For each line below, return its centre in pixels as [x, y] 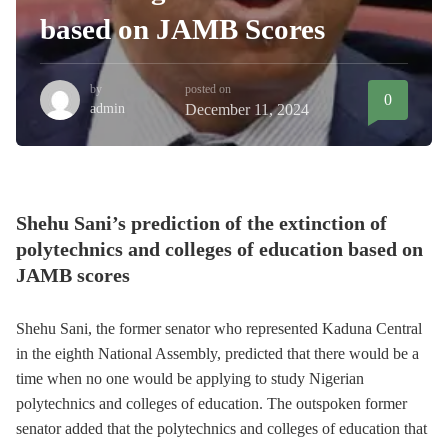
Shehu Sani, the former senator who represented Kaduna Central [219, 328]
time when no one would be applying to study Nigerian [190, 378]
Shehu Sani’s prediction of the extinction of [201, 223]
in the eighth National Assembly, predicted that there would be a [217, 353]
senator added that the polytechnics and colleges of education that [221, 428]
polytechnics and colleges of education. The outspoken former [211, 403]
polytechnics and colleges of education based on [219, 249]
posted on [207, 89]
